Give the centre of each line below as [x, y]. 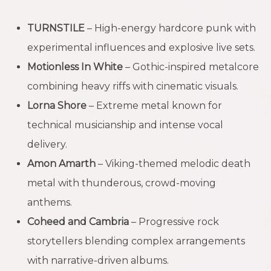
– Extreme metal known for [154, 105]
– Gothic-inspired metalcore [191, 67]
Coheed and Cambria [78, 221]
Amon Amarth [61, 163]
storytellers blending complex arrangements [136, 241]
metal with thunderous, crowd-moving [122, 183]
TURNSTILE [56, 28]
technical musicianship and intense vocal [125, 125]
